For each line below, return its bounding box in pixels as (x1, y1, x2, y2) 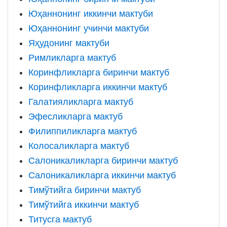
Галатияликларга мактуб (28, 97, 133, 107)
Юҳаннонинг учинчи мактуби (28, 23, 149, 33)
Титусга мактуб (28, 214, 92, 224)
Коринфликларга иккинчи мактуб (28, 82, 167, 92)
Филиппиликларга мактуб (28, 126, 137, 136)
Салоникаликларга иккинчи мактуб (28, 170, 176, 180)
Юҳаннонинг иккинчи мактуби (28, 9, 153, 19)
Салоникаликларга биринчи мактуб (28, 156, 178, 166)
